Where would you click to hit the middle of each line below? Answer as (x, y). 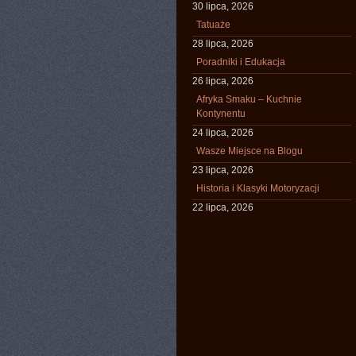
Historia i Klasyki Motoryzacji (258, 188)
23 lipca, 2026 (223, 170)
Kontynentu (221, 114)
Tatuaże (213, 25)
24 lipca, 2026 (223, 133)
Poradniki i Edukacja (241, 62)
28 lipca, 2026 (223, 44)
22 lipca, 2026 (223, 207)
